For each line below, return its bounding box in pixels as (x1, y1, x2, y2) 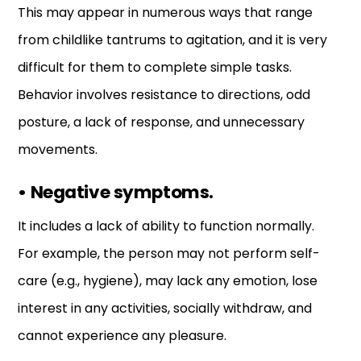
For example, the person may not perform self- (18, 244, 321, 263)
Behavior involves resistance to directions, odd (18, 85, 311, 104)
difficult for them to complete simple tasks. (18, 57, 293, 77)
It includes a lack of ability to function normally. (18, 217, 315, 236)
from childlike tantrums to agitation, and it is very (18, 30, 328, 49)
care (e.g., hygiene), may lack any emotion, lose (18, 272, 318, 291)
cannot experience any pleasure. (18, 326, 230, 346)
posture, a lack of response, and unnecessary (18, 112, 305, 131)
